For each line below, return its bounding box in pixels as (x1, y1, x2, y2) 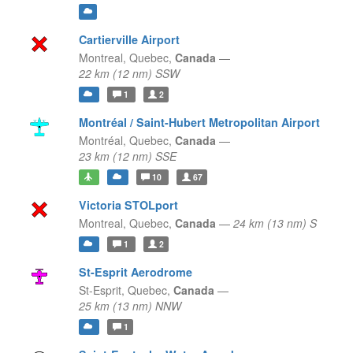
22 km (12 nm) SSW (78, 65, 180, 82)
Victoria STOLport (78, 197, 178, 214)
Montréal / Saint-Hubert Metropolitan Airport (78, 114, 320, 131)
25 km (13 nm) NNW (78, 298, 181, 314)
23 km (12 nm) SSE (78, 148, 176, 165)
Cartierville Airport (78, 32, 180, 48)
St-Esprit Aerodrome (78, 264, 192, 281)
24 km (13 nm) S (232, 215, 317, 232)
